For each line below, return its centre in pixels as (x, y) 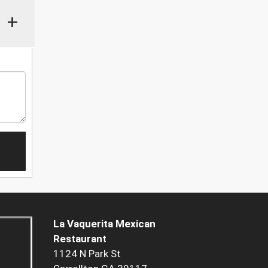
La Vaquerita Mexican (104, 224)
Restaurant (80, 239)
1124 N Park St (87, 254)
